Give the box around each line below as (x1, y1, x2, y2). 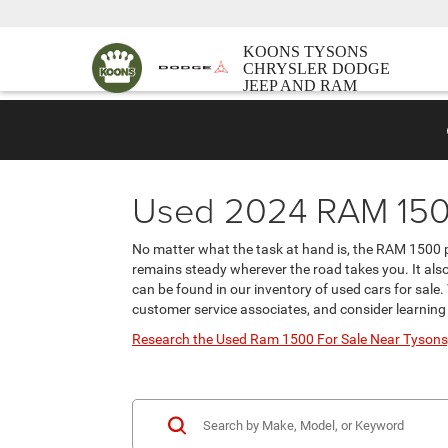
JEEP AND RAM (243, 76, 357, 94)
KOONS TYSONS (243, 42, 368, 60)
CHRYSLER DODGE (243, 59, 390, 77)
